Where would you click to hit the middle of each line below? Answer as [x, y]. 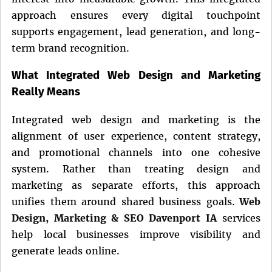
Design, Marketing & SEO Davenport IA [114, 218]
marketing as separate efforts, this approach [136, 185]
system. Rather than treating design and [136, 169]
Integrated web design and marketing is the [136, 120]
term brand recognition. [70, 48]
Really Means [46, 92]
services [238, 218]
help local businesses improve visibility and [136, 235]
